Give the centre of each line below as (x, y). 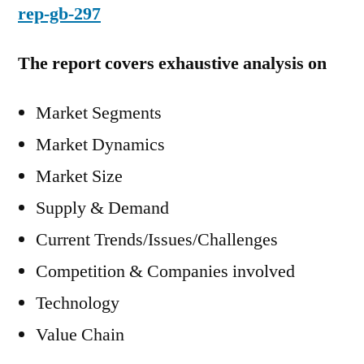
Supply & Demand (102, 208)
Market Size (79, 176)
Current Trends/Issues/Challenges (157, 240)
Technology (78, 303)
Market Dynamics (100, 145)
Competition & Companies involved (165, 271)
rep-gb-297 (59, 14)
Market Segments (99, 113)
